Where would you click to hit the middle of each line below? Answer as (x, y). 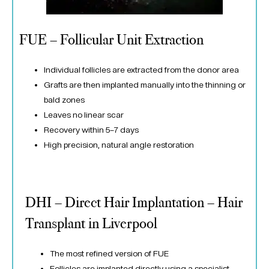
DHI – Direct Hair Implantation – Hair (134, 202)
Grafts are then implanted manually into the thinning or (145, 85)
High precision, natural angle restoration (119, 145)
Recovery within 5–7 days (92, 130)
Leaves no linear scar (84, 115)
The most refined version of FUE (110, 253)
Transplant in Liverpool (91, 223)
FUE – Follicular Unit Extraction (111, 40)
